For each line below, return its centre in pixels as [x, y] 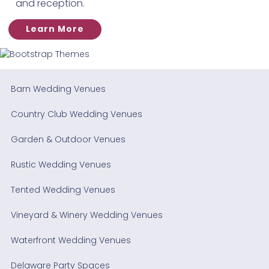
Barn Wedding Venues [58, 89]
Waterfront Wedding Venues [71, 240]
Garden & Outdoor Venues [68, 140]
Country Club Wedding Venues [76, 114]
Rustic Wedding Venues [61, 165]
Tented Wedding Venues [63, 190]
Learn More [55, 29]
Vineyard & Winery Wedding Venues [86, 215]
